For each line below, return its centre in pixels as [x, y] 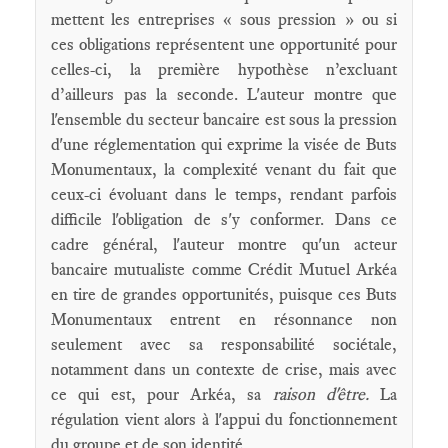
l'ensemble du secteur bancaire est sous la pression [224, 119]
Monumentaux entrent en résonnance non [224, 319]
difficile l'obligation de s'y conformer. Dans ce [224, 219]
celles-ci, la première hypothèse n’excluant [224, 69]
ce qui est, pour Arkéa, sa [162, 394]
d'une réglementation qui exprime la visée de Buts [224, 144]
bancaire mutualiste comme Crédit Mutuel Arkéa [224, 269]
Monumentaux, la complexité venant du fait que [224, 169]
